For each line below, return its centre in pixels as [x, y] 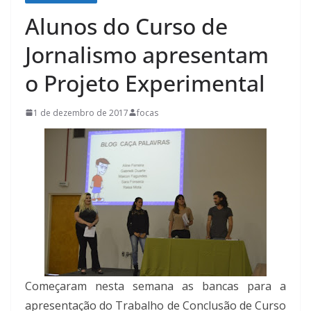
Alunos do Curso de [126, 26]
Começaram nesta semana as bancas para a [155, 286]
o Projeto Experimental [145, 83]
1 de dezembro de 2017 [81, 112]
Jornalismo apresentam [147, 54]
